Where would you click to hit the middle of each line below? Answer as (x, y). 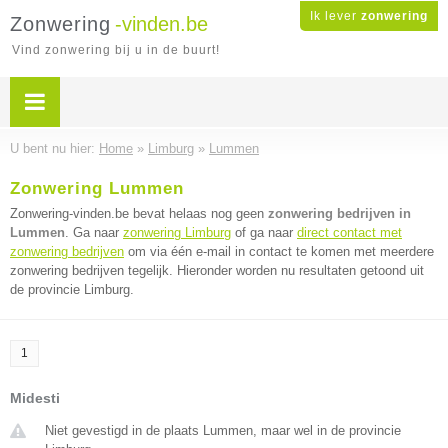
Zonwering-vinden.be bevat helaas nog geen (139, 213)
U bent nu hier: (54, 148)
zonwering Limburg (177, 232)
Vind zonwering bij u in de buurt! (116, 50)
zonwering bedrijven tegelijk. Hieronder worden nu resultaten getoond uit (217, 270)
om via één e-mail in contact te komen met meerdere (279, 251)
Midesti (35, 398)
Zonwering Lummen (97, 188)
